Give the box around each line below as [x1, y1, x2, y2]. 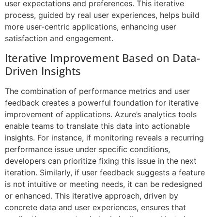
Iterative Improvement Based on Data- [5, 50, 200, 65]
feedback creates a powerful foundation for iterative [5, 97, 199, 108]
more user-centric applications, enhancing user [5, 22, 176, 32]
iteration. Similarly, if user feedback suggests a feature [5, 167, 205, 177]
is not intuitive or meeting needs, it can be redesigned [5, 179, 202, 189]
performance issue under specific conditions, [5, 144, 170, 154]
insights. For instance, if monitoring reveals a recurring [5, 132, 204, 142]
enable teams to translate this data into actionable [5, 121, 190, 131]
